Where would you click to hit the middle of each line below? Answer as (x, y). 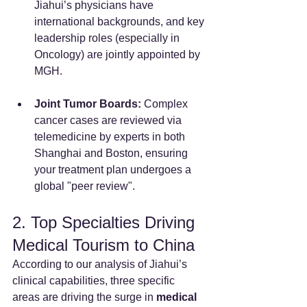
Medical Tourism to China (103, 245)
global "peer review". (85, 186)
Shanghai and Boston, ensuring (112, 153)
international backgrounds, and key (121, 21)
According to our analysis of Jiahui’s (101, 264)
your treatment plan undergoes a (114, 169)
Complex (166, 103)
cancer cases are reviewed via (109, 120)
